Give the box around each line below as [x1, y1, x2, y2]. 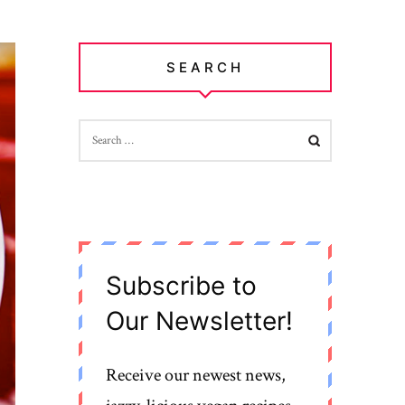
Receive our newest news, [106, 363, 287, 387]
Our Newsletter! [106, 306, 294, 337]
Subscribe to [106, 270, 258, 302]
